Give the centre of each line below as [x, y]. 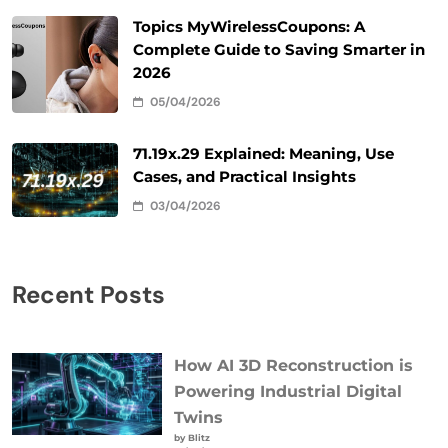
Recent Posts [88, 294]
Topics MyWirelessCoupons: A [249, 26]
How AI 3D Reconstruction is [293, 365]
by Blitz [191, 437]
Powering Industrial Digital [287, 391]
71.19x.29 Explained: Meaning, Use [263, 153]
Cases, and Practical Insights [244, 176]
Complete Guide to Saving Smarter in [279, 49]
